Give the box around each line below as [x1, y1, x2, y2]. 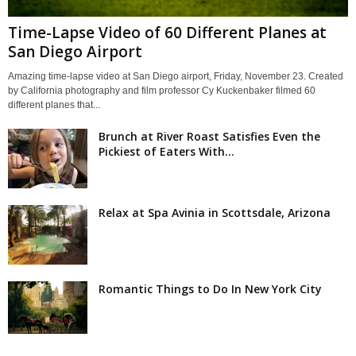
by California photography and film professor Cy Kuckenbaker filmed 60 [8, 84, 315, 96]
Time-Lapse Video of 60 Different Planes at [8, 21, 327, 43]
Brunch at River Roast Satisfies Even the [99, 128, 320, 144]
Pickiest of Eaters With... [99, 143, 234, 159]
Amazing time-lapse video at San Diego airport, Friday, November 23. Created [8, 70, 343, 82]
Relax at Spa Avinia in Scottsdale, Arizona [99, 204, 331, 220]
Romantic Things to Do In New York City [99, 281, 322, 296]
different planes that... [8, 99, 100, 110]
